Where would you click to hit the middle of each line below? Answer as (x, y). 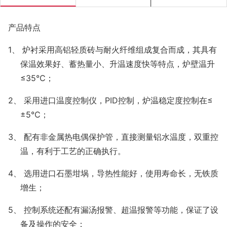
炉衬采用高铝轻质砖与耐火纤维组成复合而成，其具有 (120, 50)
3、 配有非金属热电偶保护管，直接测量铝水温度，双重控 (113, 137)
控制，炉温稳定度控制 (159, 101)
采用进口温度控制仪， (64, 101)
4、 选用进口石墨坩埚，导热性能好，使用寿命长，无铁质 (113, 174)
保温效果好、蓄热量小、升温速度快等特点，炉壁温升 (118, 64)
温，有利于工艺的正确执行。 (73, 151)
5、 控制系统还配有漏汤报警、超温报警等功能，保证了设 (113, 210)
